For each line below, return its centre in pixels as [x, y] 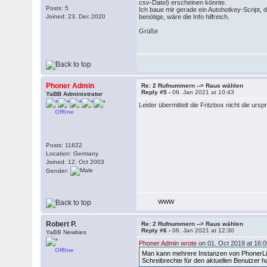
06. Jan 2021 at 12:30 [204, 230]
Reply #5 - [157, 92]
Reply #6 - [157, 230]
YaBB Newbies [66, 232]
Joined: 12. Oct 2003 [75, 162]
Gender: [58, 170]
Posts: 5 [58, 8]
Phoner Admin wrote [168, 243]
